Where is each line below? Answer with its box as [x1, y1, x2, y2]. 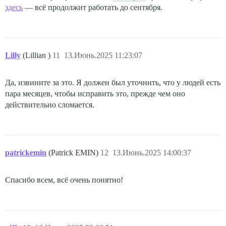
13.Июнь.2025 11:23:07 [64, 50, 142, 60]
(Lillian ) [23, 50, 52, 60]
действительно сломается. [5, 100, 94, 109]
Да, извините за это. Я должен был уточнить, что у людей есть [5, 78, 220, 87]
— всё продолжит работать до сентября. [23, 3, 162, 12]
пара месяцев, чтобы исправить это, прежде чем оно [5, 89, 185, 98]
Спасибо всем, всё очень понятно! [5, 175, 123, 184]
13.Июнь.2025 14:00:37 [112, 148, 191, 157]
